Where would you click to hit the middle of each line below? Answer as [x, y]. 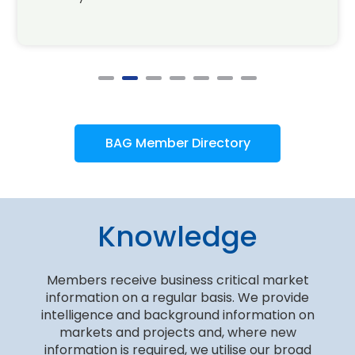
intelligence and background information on [177, 315]
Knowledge [177, 237]
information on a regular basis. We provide [177, 298]
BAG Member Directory [177, 143]
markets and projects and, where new [177, 332]
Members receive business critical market [177, 280]
